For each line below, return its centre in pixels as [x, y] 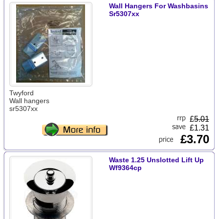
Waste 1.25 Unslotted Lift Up [156, 160]
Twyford [21, 93]
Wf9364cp [125, 168]
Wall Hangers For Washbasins [158, 6]
